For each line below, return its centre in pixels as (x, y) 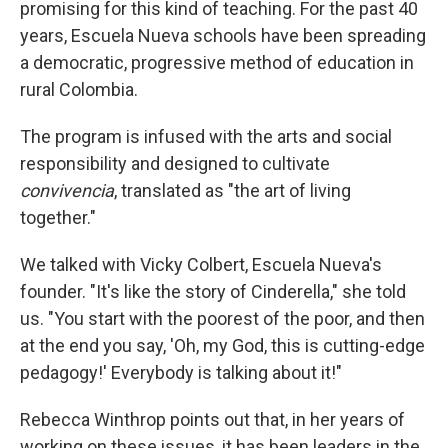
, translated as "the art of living (232, 190)
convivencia (67, 190)
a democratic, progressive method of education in (217, 62)
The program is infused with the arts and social (206, 136)
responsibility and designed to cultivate (175, 163)
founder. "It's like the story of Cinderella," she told (213, 291)
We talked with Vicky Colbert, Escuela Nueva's (201, 264)
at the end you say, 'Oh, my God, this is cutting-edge (222, 345)
